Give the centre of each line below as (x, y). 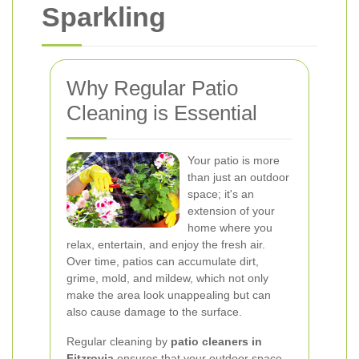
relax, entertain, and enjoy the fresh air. (166, 244)
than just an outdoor (238, 177)
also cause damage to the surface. (154, 312)
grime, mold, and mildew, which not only (167, 278)
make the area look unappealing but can (169, 295)
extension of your (231, 211)
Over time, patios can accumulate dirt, (163, 261)
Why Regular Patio (152, 88)
